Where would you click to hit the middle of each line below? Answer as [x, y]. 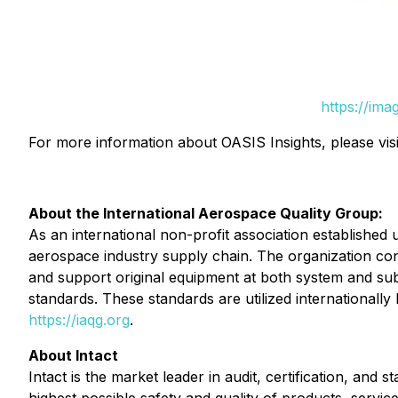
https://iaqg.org [79, 320]
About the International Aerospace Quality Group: [206, 213]
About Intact [73, 355]
